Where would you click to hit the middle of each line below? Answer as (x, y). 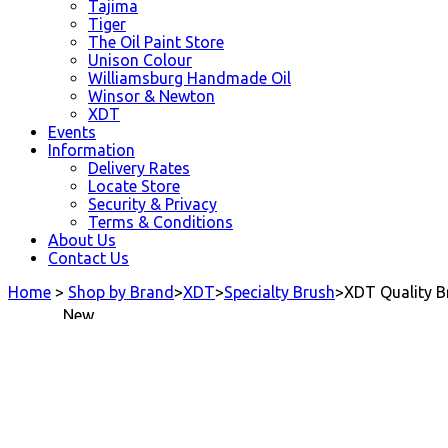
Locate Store (134, 185)
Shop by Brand (121, 291)
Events (72, 131)
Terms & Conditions (160, 221)
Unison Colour (140, 59)
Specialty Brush (279, 291)
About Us (82, 239)
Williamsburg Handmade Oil (189, 77)
